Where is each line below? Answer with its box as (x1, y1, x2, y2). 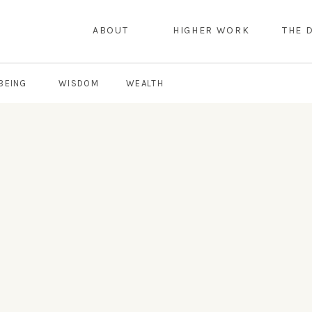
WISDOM (58, 78, 99, 88)
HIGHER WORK (173, 24, 250, 36)
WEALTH (126, 78, 164, 88)
